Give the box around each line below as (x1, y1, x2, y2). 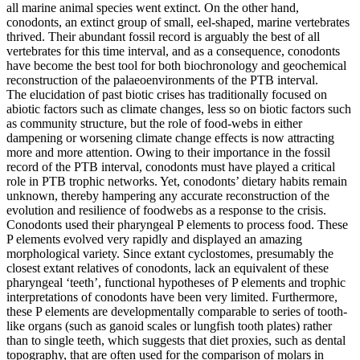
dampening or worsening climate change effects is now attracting (6, 130, 334, 145)
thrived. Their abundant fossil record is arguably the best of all (6, 29, 320, 43)
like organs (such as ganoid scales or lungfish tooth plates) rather (6, 318, 332, 333)
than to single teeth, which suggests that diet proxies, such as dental (6, 333, 346, 347)
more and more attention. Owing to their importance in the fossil (6, 145, 330, 159)
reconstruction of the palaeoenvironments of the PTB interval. (6, 72, 318, 87)
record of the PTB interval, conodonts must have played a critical (6, 159, 335, 174)
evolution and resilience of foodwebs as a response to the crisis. (6, 202, 326, 217)
